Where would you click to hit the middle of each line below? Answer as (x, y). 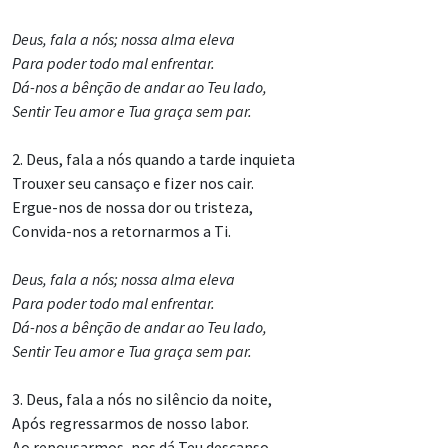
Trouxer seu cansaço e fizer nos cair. (133, 183)
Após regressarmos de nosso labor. (130, 423)
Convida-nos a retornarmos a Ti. (121, 231)
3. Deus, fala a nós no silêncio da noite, (142, 399)
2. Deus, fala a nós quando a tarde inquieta (153, 159)
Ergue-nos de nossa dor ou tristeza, (132, 207)
